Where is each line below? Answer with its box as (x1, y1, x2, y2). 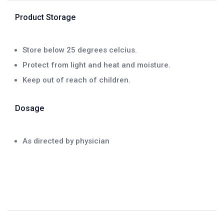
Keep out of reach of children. (22, 75, 130, 84)
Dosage (15, 103, 44, 113)
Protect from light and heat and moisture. (22, 60, 170, 69)
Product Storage (15, 12, 75, 22)
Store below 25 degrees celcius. (22, 45, 137, 54)
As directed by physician (22, 136, 109, 145)
